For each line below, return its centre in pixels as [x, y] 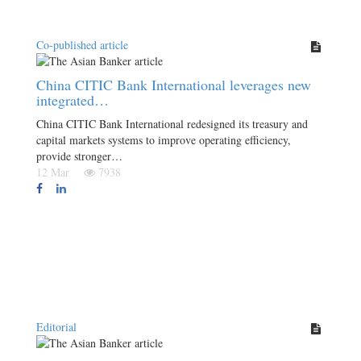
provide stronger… [79, 156]
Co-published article [82, 45]
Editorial [56, 327]
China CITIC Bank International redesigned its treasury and [172, 124]
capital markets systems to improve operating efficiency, [164, 140]
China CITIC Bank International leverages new [174, 85]
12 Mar [58, 172]
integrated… [73, 100]
